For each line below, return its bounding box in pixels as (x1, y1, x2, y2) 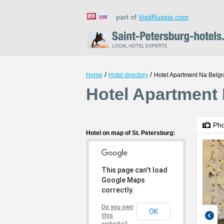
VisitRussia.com (138, 13, 188, 21)
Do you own (101, 203, 133, 210)
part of (110, 13, 138, 21)
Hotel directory (108, 71, 148, 78)
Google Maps (101, 176, 145, 184)
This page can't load (101, 166, 167, 174)
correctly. (101, 186, 134, 194)
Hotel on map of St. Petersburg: (86, 129, 175, 136)
